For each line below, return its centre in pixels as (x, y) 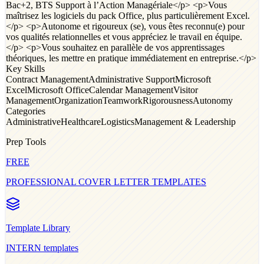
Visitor (186, 90)
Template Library (38, 227)
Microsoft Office (58, 90)
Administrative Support (132, 79)
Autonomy (213, 100)
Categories (26, 111)
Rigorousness (168, 100)
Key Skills (25, 68)
